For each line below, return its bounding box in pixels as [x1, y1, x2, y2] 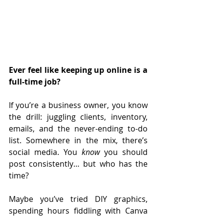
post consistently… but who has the [9, 158, 148, 169]
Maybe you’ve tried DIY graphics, [9, 193, 148, 204]
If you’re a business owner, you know [9, 99, 148, 110]
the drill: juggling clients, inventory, [9, 111, 148, 122]
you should [100, 146, 148, 157]
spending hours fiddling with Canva [9, 205, 148, 216]
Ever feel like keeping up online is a [9, 64, 148, 75]
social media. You [9, 146, 82, 157]
